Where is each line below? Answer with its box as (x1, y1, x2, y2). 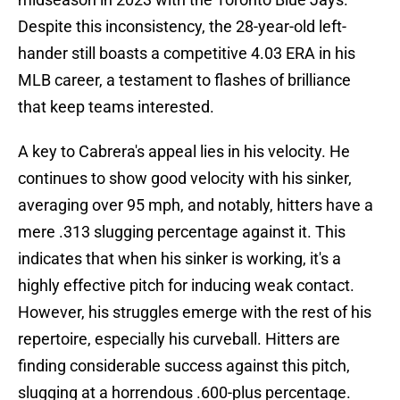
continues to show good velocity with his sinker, (18, 169, 352, 188)
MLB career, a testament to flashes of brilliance (18, 71, 351, 90)
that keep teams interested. (18, 97, 214, 117)
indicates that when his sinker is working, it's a (18, 249, 341, 269)
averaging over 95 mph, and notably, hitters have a (18, 196, 373, 215)
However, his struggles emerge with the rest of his (18, 303, 371, 322)
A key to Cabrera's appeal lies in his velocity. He (18, 142, 350, 162)
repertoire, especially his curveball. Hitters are (18, 329, 340, 349)
